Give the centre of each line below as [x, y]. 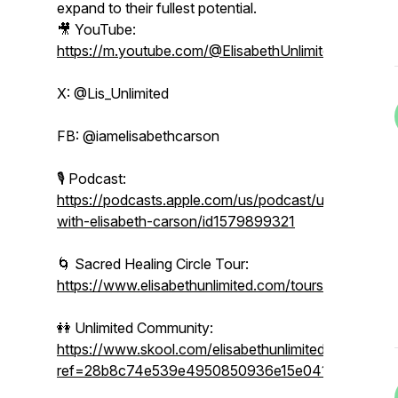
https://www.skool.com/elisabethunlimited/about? [216, 349]
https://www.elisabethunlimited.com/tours [190, 285]
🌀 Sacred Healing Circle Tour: [153, 264]
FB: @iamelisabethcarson [138, 136]
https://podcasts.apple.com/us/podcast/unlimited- [218, 200]
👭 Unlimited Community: [135, 328]
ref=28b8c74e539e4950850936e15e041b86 [205, 370]
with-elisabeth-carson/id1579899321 [176, 221]
